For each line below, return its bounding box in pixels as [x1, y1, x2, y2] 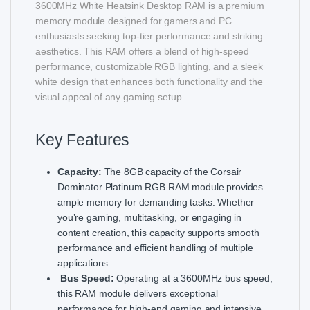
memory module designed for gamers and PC [35, 15, 232, 26]
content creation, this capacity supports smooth [57, 226, 259, 238]
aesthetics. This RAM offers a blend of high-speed [35, 45, 250, 57]
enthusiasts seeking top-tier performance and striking [35, 30, 263, 42]
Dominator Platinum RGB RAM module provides [57, 181, 264, 192]
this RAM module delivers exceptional [57, 287, 218, 299]
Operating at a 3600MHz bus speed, [116, 272, 273, 284]
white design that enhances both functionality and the [35, 75, 263, 87]
